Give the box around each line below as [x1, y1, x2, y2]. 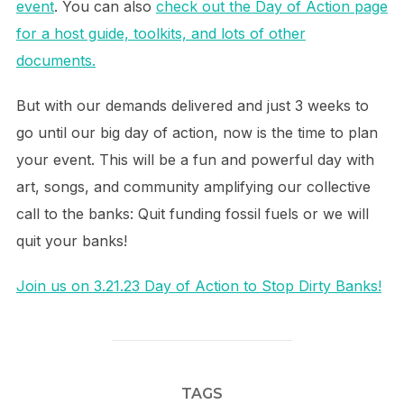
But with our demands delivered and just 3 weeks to [15, 96, 369, 115]
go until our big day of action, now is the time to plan [15, 124, 378, 142]
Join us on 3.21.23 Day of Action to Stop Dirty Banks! [15, 277, 381, 295]
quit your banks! [15, 232, 127, 250]
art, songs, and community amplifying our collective [15, 178, 371, 196]
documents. [15, 51, 96, 69]
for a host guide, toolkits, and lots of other [15, 24, 306, 42]
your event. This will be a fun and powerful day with [15, 151, 374, 169]
